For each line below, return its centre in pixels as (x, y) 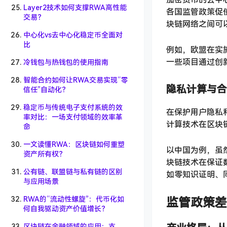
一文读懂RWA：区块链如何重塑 (74, 144)
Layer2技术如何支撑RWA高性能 (75, 8)
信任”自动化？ (46, 90)
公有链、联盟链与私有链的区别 (73, 172)
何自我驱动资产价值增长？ (66, 209)
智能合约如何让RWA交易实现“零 (76, 80)
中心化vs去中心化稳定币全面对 (73, 35)
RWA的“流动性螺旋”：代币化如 (74, 199)
